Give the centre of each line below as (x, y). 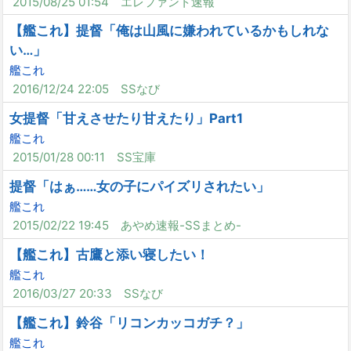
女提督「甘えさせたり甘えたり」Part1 (127, 119)
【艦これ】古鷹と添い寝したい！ (110, 254)
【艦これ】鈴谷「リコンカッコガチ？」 (130, 322)
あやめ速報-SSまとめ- (181, 225)
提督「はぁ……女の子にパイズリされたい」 (140, 186)
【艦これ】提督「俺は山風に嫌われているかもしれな (170, 31)
